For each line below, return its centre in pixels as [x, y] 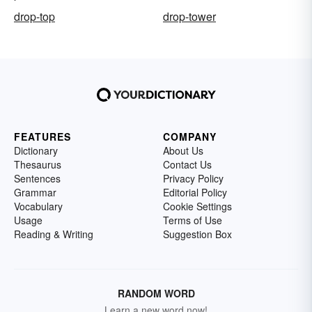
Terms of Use [193, 220]
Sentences [37, 179]
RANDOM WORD [156, 294]
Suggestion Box [197, 234]
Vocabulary [38, 206]
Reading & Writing [54, 234]
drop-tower [189, 17]
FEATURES [42, 137]
